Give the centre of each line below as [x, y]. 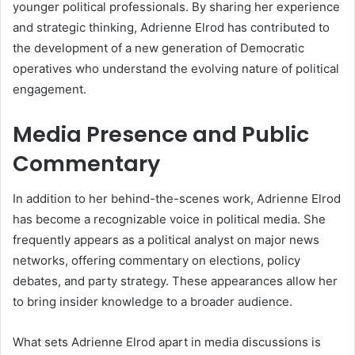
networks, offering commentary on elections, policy [157, 261]
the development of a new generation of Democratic [158, 48]
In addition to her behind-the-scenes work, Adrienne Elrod [177, 199]
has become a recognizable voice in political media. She [169, 219]
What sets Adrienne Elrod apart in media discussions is [167, 342]
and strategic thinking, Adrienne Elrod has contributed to [171, 27]
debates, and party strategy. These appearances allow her [175, 281]
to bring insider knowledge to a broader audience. [153, 302]
